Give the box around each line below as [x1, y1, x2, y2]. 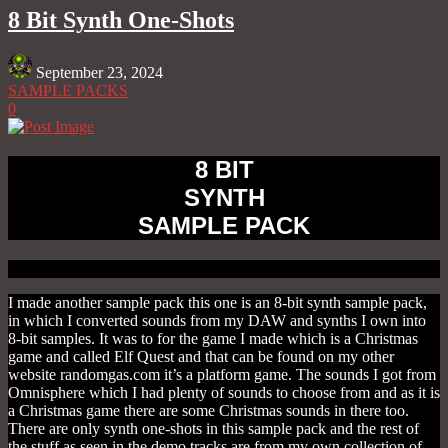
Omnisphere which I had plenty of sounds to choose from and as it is [8, 383, 440, 401]
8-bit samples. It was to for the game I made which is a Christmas [8, 329, 418, 347]
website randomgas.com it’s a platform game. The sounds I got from [8, 365, 436, 383]
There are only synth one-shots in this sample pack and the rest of [8, 419, 419, 437]
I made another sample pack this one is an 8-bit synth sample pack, [8, 293, 427, 311]
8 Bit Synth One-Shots [8, 7, 234, 34]
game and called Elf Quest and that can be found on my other [8, 347, 394, 365]
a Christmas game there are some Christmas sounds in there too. [8, 401, 409, 419]
